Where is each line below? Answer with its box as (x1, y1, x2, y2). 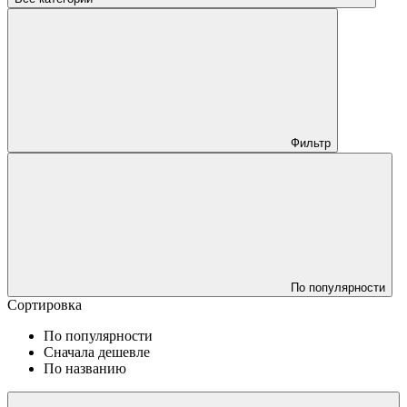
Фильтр (291, 135, 331, 150)
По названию (44, 360, 126, 376)
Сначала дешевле (44, 343, 150, 360)
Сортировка (7, 296, 82, 313)
